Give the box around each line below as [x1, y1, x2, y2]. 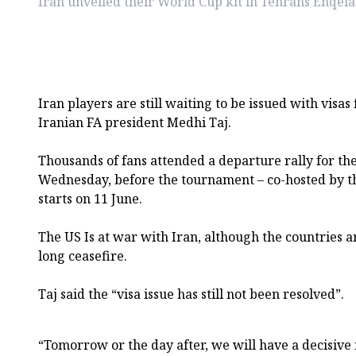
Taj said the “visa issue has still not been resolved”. [38, 284, 344, 303]
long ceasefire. [38, 246, 127, 265]
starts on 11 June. [38, 189, 142, 207]
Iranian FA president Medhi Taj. [38, 113, 231, 131]
